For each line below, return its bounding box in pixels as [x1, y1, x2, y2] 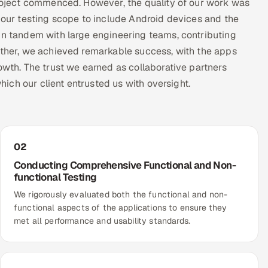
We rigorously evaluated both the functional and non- [14, 189, 228, 200]
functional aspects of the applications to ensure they [14, 202, 227, 214]
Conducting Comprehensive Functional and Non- [14, 159, 236, 172]
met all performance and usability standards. [14, 215, 191, 227]
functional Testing [14, 170, 97, 184]
